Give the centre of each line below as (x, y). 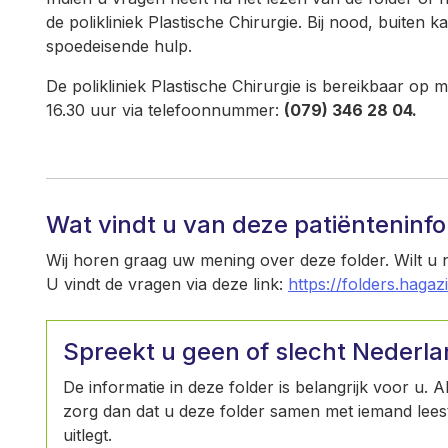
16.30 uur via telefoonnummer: (165, 110)
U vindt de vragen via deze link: (167, 284)
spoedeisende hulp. (119, 46)
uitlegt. (87, 435)
